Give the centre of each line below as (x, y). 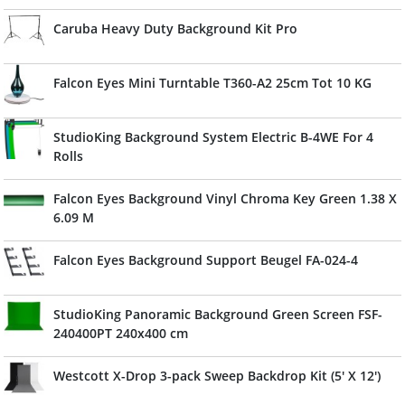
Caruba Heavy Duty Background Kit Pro (175, 28)
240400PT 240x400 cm (121, 333)
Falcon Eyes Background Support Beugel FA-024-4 (206, 260)
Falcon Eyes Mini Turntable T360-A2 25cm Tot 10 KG (212, 83)
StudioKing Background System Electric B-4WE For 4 (213, 137)
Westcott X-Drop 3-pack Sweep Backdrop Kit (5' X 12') (217, 376)
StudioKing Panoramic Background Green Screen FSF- (218, 314)
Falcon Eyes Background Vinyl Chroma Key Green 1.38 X (225, 198)
